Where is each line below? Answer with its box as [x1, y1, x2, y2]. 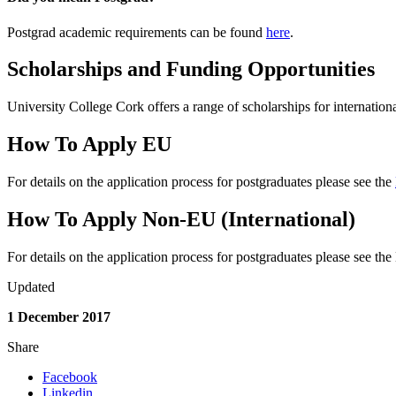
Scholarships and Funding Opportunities [7, 57, 375, 81]
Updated [7, 279, 55, 294]
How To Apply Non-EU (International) [7, 208, 355, 232]
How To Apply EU [7, 133, 171, 156]
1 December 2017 [7, 309, 110, 324]
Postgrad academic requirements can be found [7, 24, 266, 40]
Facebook [42, 369, 97, 385]
